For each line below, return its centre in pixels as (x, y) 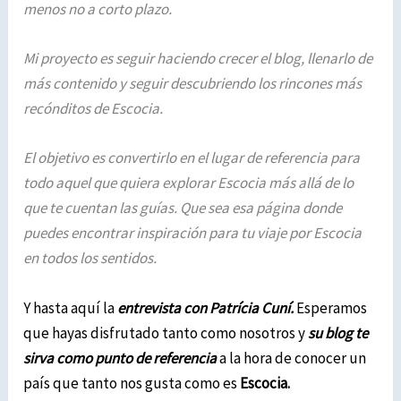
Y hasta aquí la (69, 307)
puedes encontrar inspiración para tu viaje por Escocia (193, 233)
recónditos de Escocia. (94, 109)
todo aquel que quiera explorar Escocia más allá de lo (189, 183)
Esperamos (332, 307)
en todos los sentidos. (92, 258)
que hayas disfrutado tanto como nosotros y (166, 333)
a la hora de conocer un (293, 358)
